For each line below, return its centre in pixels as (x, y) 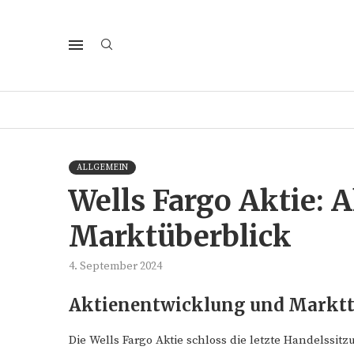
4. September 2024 (115, 266)
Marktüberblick (180, 237)
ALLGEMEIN (102, 168)
